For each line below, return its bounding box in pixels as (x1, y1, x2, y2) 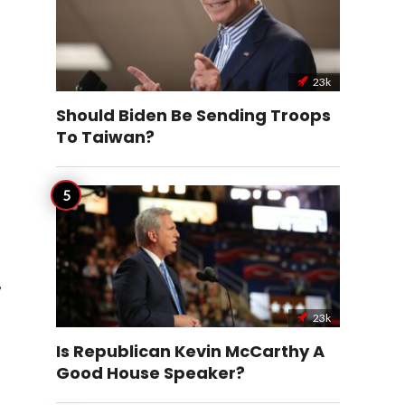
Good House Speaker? (56, 362, 245, 384)
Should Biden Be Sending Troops (56, 104, 331, 127)
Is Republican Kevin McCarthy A (56, 340, 325, 363)
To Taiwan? (56, 126, 155, 148)
